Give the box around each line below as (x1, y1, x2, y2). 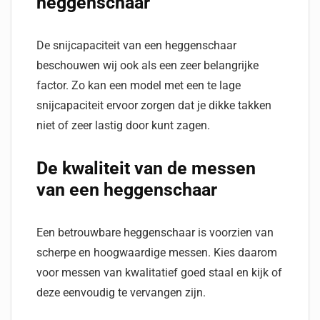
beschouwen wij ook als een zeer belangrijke (36, 59, 259, 72)
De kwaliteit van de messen (36, 158, 256, 179)
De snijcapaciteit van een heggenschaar (36, 39, 236, 52)
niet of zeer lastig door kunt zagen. (36, 119, 213, 132)
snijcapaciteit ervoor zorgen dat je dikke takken (36, 99, 271, 112)
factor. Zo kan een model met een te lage (36, 79, 241, 92)
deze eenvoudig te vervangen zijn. (36, 286, 206, 299)
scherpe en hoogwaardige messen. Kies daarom (36, 246, 277, 259)
